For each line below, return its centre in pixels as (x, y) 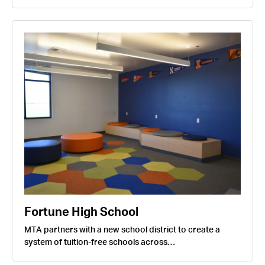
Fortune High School (81, 212)
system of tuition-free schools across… (100, 243)
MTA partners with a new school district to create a (122, 230)
